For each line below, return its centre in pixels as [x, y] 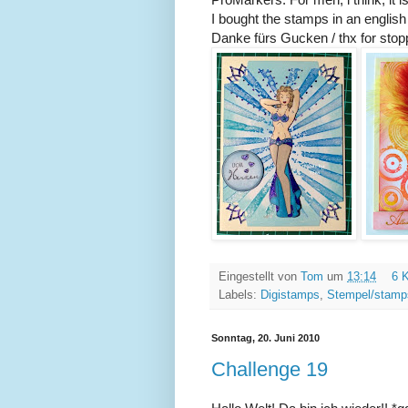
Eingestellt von [260, 276]
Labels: [240, 295]
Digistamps [290, 295]
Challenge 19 [270, 370]
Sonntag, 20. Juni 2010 [265, 337]
